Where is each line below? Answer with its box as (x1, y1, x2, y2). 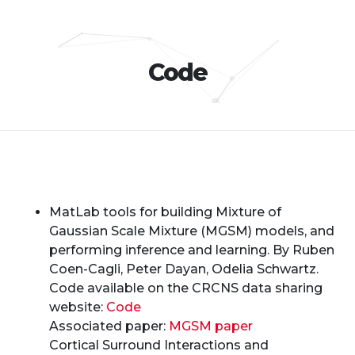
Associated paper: (49, 319, 170, 334)
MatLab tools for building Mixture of (49, 204, 282, 219)
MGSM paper (169, 319, 254, 334)
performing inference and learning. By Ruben (49, 242, 335, 258)
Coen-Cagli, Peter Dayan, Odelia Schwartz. (49, 261, 319, 277)
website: (49, 300, 107, 315)
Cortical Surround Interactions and (49, 338, 269, 353)
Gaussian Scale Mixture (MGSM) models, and (49, 223, 335, 239)
